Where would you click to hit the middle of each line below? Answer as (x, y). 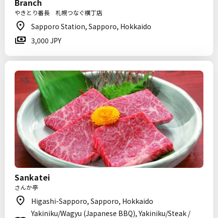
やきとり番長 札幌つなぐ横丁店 (58, 12)
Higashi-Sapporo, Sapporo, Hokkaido (92, 201)
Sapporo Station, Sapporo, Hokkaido (91, 26)
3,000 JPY (46, 40)
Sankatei (32, 177)
